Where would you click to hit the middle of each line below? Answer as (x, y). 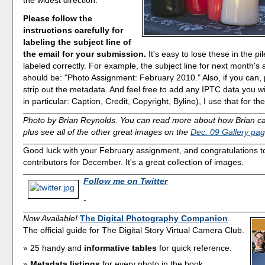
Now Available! (51, 218)
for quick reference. (195, 248)
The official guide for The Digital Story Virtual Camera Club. (134, 230)
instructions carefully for (73, 30)
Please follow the (58, 18)
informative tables (121, 248)
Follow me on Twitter (126, 181)
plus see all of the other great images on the (107, 132)
